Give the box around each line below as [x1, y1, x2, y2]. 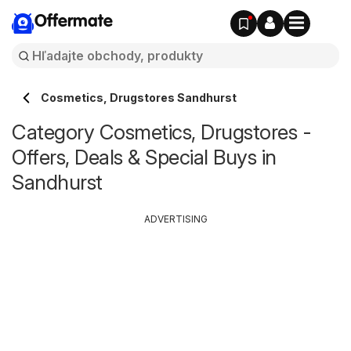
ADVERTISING [143, 213, 208, 225]
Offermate [34, 13, 113, 31]
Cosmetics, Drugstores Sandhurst [41, 91, 237, 104]
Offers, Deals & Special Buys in [12, 145, 277, 169]
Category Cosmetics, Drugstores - [12, 120, 311, 144]
